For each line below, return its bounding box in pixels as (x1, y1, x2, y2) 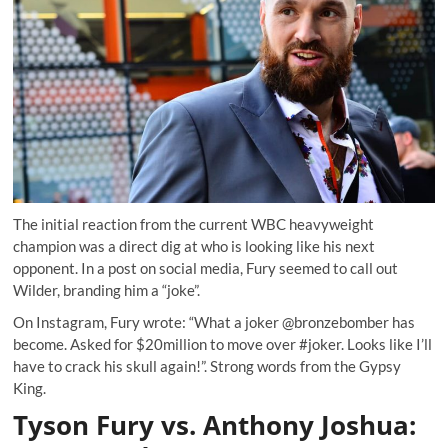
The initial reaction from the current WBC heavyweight (13, 215, 375, 234)
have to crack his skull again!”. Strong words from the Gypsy (13, 357, 402, 376)
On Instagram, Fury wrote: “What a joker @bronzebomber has (13, 313, 416, 332)
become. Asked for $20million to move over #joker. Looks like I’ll (13, 335, 433, 354)
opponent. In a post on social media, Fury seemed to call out (13, 259, 399, 278)
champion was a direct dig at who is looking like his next (13, 237, 376, 256)
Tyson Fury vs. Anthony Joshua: (13, 407, 417, 444)
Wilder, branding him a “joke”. (13, 281, 201, 300)
